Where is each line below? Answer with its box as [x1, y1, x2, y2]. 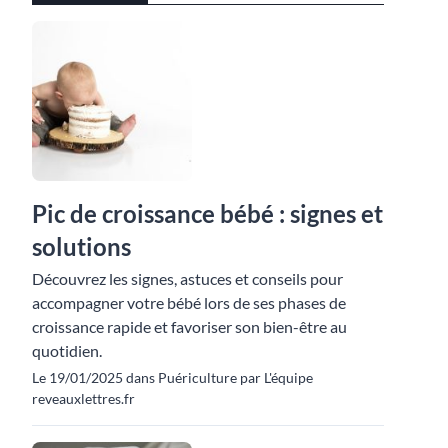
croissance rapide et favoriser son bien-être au [32, 317, 347, 337]
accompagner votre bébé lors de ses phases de [32, 293, 346, 313]
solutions [32, 232, 131, 262]
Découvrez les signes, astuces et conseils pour [32, 269, 343, 289]
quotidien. [32, 341, 102, 361]
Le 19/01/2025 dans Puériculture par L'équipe [32, 369, 313, 387]
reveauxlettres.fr [32, 390, 135, 408]
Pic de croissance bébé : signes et [32, 199, 383, 229]
